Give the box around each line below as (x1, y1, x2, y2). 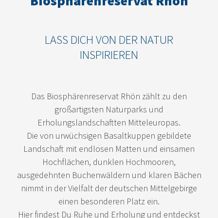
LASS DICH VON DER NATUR (45, 32, 173, 47)
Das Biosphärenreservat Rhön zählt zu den (31, 90, 187, 102)
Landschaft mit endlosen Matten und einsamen (23, 143, 195, 154)
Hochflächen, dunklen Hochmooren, (42, 156, 176, 167)
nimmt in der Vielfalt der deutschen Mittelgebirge (21, 182, 197, 194)
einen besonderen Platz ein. (58, 195, 160, 207)
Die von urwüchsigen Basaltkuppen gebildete (27, 129, 191, 141)
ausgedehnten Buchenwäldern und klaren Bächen (17, 169, 201, 181)
